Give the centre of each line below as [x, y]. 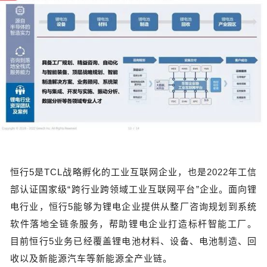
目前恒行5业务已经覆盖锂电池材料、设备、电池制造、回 [133, 241]
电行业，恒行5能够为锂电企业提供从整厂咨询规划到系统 [133, 207]
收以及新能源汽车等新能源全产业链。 [91, 259]
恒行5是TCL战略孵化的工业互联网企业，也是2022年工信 [133, 172]
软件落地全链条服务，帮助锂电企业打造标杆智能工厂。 [133, 224]
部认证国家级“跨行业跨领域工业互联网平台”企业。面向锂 [133, 190]
